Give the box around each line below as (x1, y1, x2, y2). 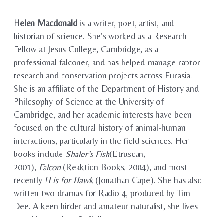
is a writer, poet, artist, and (77, 18, 174, 29)
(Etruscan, (109, 149, 146, 159)
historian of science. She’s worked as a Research (14, 31, 187, 42)
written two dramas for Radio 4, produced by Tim (14, 188, 191, 199)
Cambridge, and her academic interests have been (14, 109, 192, 120)
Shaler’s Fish (65, 149, 110, 159)
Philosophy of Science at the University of (14, 96, 164, 107)
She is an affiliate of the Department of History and (14, 83, 199, 94)
